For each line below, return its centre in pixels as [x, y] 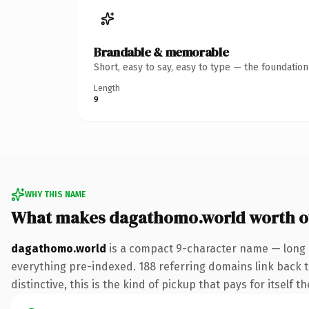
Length [107, 88]
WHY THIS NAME [55, 194]
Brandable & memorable [161, 52]
